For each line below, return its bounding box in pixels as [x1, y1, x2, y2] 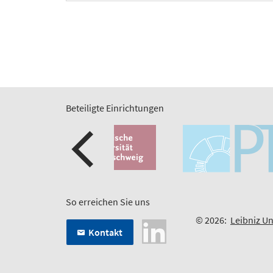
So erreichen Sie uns [66, 196, 150, 208]
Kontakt [88, 226, 122, 239]
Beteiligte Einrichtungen [66, 102, 164, 115]
